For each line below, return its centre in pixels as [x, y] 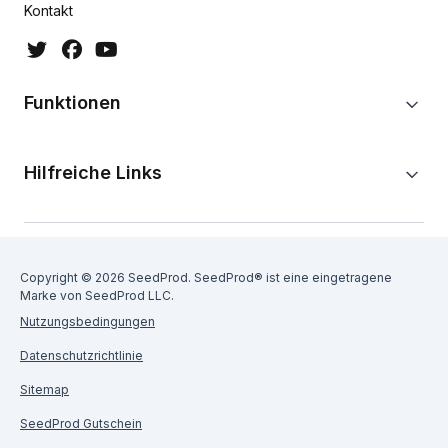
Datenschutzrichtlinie [81, 355]
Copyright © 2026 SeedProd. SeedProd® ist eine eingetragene [206, 277]
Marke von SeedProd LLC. [97, 295]
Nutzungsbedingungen [87, 321]
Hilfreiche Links [93, 172]
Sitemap [44, 389]
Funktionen [72, 102]
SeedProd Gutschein [81, 423]
